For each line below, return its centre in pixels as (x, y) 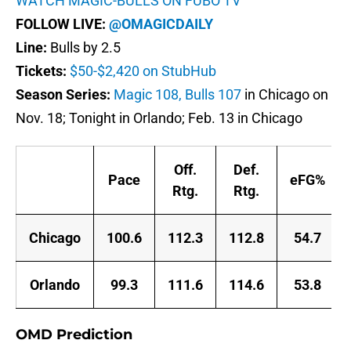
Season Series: (65, 95)
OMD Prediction (74, 335)
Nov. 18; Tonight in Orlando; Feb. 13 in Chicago (159, 118)
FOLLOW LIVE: (62, 24)
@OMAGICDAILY (161, 24)
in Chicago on (285, 95)
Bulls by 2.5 (85, 48)
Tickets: (43, 71)
